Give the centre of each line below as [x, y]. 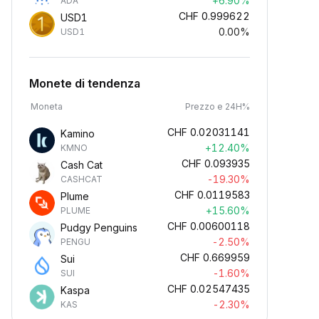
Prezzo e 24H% [218, 106]
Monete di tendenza [85, 83]
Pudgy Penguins [99, 228]
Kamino [78, 134]
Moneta [47, 106]
